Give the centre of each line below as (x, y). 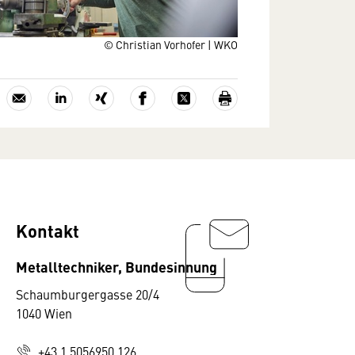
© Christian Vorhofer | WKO (171, 44)
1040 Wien (44, 313)
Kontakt (48, 230)
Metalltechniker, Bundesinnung (116, 266)
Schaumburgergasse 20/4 (88, 294)
